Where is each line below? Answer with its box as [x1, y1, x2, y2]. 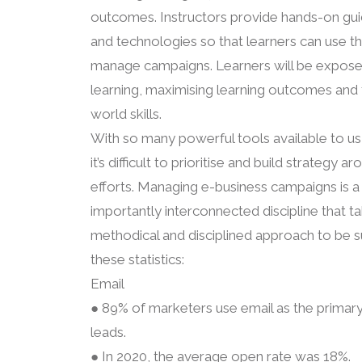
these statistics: [90, 251, 184, 267]
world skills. [90, 106, 162, 122]
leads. [90, 324, 126, 340]
